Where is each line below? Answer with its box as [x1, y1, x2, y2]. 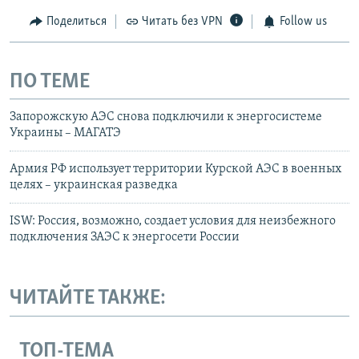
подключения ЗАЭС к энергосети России [10, 231, 240, 244]
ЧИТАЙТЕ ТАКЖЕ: [10, 288, 166, 310]
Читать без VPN [142, 15, 223, 29]
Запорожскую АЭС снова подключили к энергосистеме [10, 111, 322, 124]
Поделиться [46, 15, 107, 29]
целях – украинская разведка [10, 179, 178, 192]
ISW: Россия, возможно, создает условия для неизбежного [10, 215, 336, 228]
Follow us [279, 15, 327, 29]
